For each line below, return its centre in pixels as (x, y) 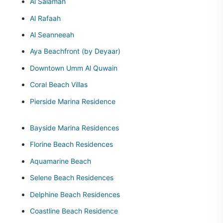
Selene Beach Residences (72, 178)
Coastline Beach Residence (74, 211)
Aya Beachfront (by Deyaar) (75, 51)
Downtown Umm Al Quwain (74, 68)
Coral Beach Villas (59, 85)
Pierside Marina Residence (73, 101)
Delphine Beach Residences (75, 194)
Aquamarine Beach (60, 161)
